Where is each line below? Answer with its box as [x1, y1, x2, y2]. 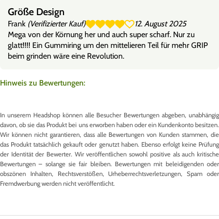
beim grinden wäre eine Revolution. [8, 51, 124, 61]
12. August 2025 [134, 19, 186, 28]
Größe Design [8, 5, 65, 18]
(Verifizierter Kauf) [27, 19, 86, 28]
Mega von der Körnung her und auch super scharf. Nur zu [8, 29, 195, 39]
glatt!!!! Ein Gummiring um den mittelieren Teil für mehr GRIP [8, 40, 208, 50]
